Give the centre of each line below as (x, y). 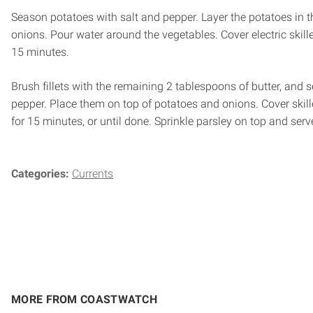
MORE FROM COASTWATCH (84, 299)
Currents (93, 173)
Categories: (42, 173)
